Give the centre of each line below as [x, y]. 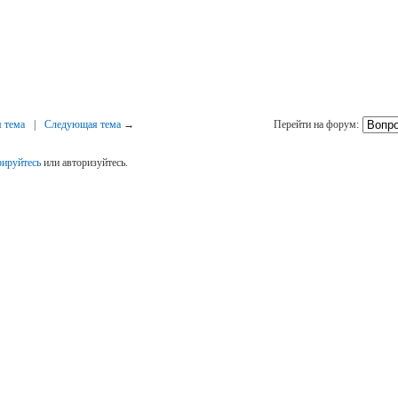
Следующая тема [83, 125]
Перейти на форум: [317, 125]
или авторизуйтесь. [85, 163]
